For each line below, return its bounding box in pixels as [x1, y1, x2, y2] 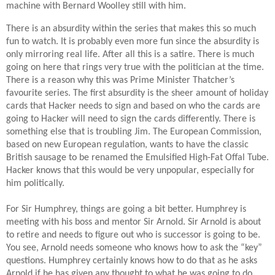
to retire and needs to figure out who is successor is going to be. [6, 230, 260, 240]
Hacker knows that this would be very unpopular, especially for [6, 165, 255, 176]
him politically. [6, 178, 64, 188]
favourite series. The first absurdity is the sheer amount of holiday [6, 88, 268, 98]
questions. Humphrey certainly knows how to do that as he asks [6, 255, 257, 266]
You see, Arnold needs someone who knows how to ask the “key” [6, 242, 262, 253]
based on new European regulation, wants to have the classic [6, 139, 249, 150]
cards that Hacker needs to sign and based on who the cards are [6, 101, 260, 111]
